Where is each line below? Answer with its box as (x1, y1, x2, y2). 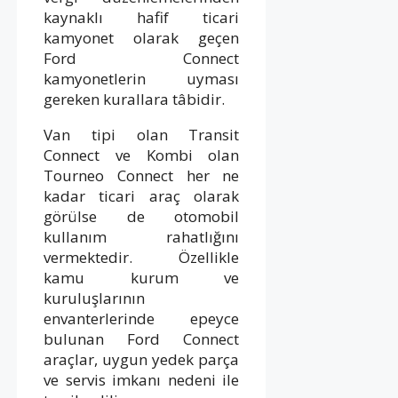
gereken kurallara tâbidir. (44, 88, 225, 109)
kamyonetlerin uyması (44, 68, 240, 89)
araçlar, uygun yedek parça (44, 348, 240, 370)
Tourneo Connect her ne (44, 164, 240, 186)
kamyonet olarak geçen (44, 27, 240, 48)
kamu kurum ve (44, 267, 240, 288)
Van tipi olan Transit (44, 123, 240, 145)
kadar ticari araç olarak (44, 185, 240, 206)
